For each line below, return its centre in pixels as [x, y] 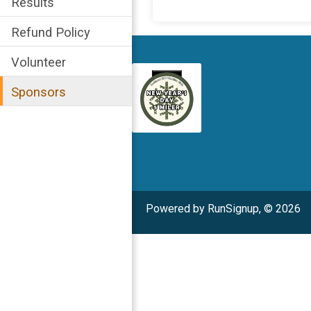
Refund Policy [51, 33]
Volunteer [39, 62]
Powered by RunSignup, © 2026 [223, 209]
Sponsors [39, 92]
